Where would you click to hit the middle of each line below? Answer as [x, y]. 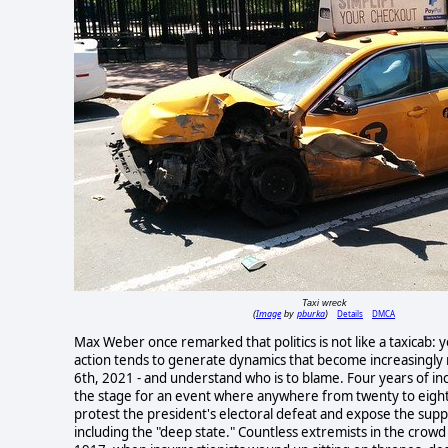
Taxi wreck [324, 303]
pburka [311, 314]
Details [350, 314]
